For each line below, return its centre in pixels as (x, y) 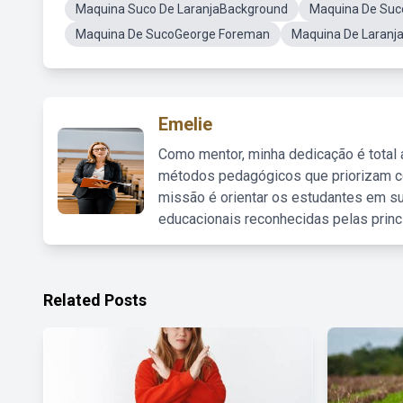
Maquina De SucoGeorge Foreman (173, 34)
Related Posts (95, 300)
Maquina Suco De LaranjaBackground (182, 9)
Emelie (185, 124)
